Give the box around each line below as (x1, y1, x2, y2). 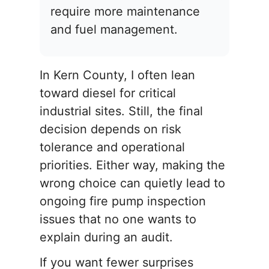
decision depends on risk (40, 122, 181, 137)
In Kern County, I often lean (40, 68, 195, 83)
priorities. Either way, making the (40, 158, 225, 173)
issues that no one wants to (40, 212, 196, 227)
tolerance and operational (40, 140, 185, 155)
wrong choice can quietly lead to (40, 176, 225, 191)
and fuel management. (50, 22, 178, 37)
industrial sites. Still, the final (40, 104, 203, 119)
